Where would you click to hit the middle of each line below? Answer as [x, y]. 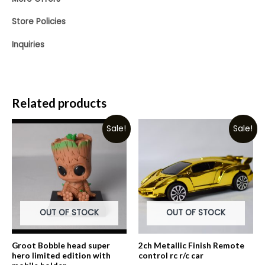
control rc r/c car [171, 255]
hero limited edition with [61, 255]
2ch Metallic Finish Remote [191, 245]
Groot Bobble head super [61, 245]
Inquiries [28, 44]
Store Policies [39, 22]
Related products [59, 103]
